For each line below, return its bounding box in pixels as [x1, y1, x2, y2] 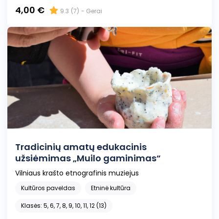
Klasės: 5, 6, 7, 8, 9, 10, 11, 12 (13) [21, 201, 107, 210]
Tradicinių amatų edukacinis [15, 141, 97, 153]
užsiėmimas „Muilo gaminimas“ [15, 152, 161, 165]
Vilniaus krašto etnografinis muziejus [15, 168, 139, 178]
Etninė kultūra [91, 184, 131, 193]
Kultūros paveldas [21, 184, 75, 193]
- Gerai [81, 7, 102, 16]
